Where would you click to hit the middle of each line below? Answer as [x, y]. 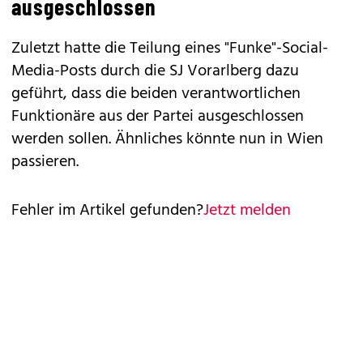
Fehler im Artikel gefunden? [107, 211]
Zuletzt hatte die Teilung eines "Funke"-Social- [170, 49]
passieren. [45, 162]
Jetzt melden [247, 211]
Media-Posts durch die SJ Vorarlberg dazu [155, 71]
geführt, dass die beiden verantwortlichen [156, 94]
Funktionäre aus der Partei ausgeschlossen [158, 117]
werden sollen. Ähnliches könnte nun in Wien [167, 139]
